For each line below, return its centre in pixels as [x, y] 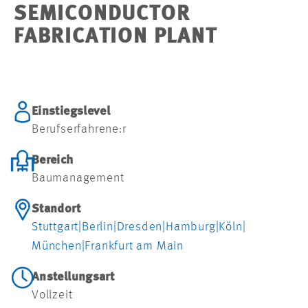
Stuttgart [55, 227]
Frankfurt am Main [134, 246]
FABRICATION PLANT [115, 37]
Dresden [140, 227]
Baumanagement [78, 178]
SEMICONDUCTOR [102, 15]
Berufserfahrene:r [79, 130]
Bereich [53, 161]
